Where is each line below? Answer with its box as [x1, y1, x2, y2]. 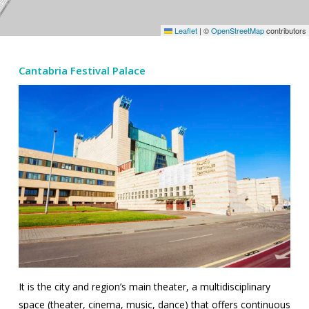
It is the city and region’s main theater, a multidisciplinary [18, 279, 270, 293]
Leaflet [172, 25, 197, 36]
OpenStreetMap [210, 25, 264, 36]
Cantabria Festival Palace [18, 63, 146, 77]
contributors [263, 25, 306, 36]
